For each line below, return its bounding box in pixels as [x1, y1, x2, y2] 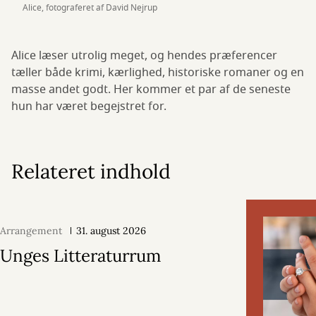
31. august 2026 [76, 224, 146, 238]
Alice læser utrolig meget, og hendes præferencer [11, 47, 277, 65]
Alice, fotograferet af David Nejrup [23, 1, 157, 15]
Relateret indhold [11, 159, 171, 185]
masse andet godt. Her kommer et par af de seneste [11, 81, 291, 99]
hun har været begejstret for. [11, 98, 166, 116]
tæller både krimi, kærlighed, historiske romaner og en [11, 64, 304, 82]
